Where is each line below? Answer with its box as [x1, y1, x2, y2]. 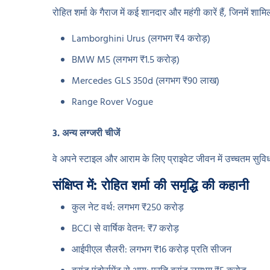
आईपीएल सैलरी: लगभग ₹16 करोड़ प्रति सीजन [72, 242, 231, 259]
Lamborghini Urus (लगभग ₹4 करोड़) [72, 31, 210, 48]
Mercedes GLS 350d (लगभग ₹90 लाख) [72, 74, 219, 90]
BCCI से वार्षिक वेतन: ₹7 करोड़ [72, 221, 179, 237]
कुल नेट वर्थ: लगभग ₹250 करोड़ [72, 200, 184, 216]
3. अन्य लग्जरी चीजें [52, 126, 120, 142]
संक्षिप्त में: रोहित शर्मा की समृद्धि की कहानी [52, 177, 249, 194]
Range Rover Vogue [72, 95, 153, 111]
